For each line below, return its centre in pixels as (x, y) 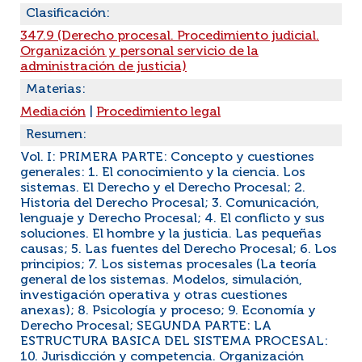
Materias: (56, 90)
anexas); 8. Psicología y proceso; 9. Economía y (168, 311)
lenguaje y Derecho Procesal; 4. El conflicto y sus (173, 219)
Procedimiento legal (158, 112)
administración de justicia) (103, 67)
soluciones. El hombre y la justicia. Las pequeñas (171, 234)
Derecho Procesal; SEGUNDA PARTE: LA (146, 326)
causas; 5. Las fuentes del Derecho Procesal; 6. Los (179, 250)
